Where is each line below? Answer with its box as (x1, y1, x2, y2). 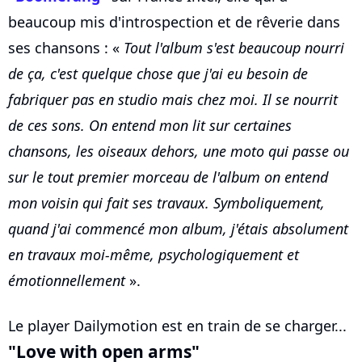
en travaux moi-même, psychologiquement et (8, 245, 299, 265)
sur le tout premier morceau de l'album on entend (8, 167, 328, 187)
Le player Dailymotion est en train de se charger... (8, 316, 347, 336)
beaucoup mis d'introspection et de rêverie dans (8, 12, 340, 32)
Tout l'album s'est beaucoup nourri (124, 38, 344, 58)
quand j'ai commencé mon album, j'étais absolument (8, 219, 348, 239)
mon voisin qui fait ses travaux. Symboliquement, (8, 193, 325, 213)
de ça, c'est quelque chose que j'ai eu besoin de (8, 64, 308, 84)
